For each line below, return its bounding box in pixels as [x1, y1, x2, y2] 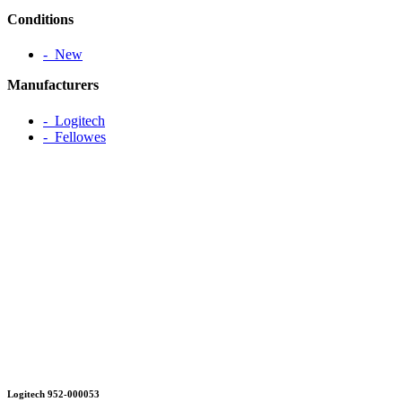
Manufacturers [7, 77, 99, 93]
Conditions [7, 12, 74, 28]
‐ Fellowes [43, 128, 106, 144]
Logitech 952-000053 [7, 388, 100, 399]
